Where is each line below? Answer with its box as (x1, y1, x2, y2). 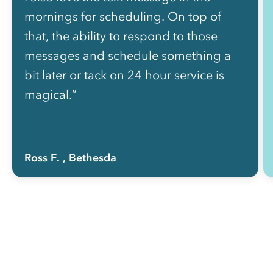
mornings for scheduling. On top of (24, 9, 221, 24)
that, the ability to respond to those (24, 29, 218, 44)
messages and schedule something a (24, 48, 231, 63)
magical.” (24, 87, 77, 102)
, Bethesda (63, 151, 116, 165)
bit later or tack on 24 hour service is (24, 68, 224, 83)
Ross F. (24, 151, 60, 165)
